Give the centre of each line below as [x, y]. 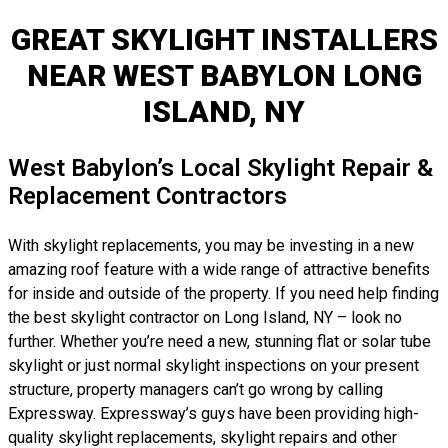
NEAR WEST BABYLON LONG [224, 75]
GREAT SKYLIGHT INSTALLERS [224, 39]
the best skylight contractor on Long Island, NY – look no [205, 317]
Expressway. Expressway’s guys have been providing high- [213, 413]
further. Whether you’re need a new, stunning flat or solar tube [219, 341]
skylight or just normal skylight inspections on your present [213, 365]
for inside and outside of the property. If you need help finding [223, 293]
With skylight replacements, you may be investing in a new [211, 245]
